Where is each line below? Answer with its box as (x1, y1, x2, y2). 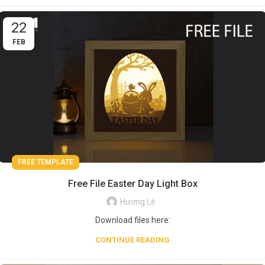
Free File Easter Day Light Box (67, 178, 198, 190)
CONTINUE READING (95, 235, 170, 245)
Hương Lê (120, 197, 156, 207)
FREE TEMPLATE (18, 158, 73, 167)
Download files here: (95, 215, 170, 225)
